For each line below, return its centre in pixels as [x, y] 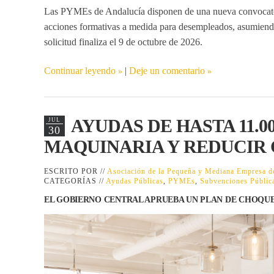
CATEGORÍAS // [75, 181]
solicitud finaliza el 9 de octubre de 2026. [123, 42]
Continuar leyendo [80, 71]
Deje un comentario [167, 71]
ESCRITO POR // [76, 172]
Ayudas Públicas [135, 181]
